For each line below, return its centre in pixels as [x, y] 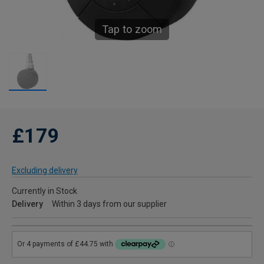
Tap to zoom [132, 29]
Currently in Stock [44, 191]
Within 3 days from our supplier [109, 204]
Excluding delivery [45, 171]
